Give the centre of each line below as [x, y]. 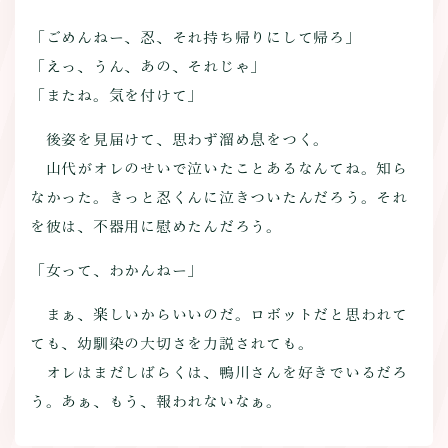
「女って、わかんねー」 [116, 271]
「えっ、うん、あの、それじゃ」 [148, 67]
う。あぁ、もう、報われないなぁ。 [155, 402]
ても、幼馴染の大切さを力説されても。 [171, 344]
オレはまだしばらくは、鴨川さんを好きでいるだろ [218, 373]
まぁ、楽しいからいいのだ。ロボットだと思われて [218, 315]
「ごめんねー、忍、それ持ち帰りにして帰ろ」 [195, 38]
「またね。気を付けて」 [116, 96]
